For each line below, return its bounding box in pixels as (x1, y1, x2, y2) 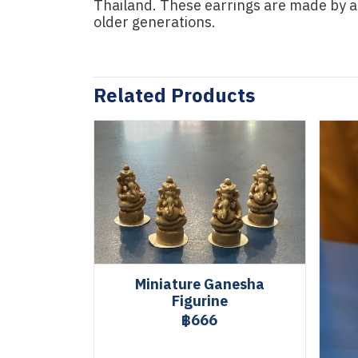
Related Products (93, 81, 255, 113)
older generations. (93, 11, 216, 36)
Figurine (171, 290, 228, 315)
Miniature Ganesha (134, 273, 265, 298)
